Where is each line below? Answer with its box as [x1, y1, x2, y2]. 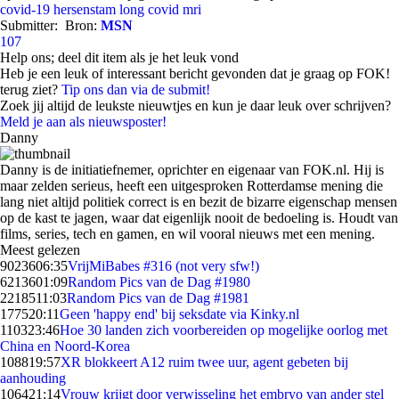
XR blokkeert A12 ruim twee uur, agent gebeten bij [61, 354, 348, 370]
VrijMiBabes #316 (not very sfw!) [68, 258, 259, 273]
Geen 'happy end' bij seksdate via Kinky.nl [60, 306, 299, 322]
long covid [119, 2, 179, 17]
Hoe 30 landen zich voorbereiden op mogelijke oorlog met [60, 322, 387, 338]
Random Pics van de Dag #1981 [67, 290, 249, 305]
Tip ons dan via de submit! [61, 82, 210, 97]
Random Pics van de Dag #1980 [68, 274, 250, 289]
